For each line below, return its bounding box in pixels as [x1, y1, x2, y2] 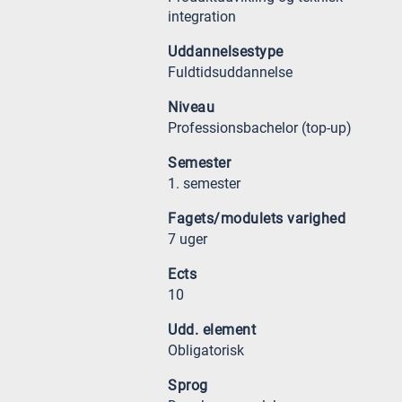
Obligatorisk [168, 342, 244, 359]
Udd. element [168, 321, 256, 338]
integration [168, 8, 236, 25]
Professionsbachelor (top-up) [168, 119, 352, 136]
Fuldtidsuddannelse [168, 64, 293, 81]
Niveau [168, 99, 214, 116]
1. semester [168, 175, 240, 192]
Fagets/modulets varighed [168, 210, 345, 227]
